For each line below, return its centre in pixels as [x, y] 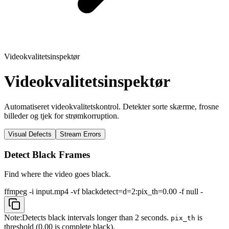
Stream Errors [81, 134]
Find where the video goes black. [58, 174]
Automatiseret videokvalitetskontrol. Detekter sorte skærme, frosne [111, 106]
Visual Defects [30, 134]
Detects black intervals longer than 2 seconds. [96, 218]
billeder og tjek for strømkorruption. [62, 116]
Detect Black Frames [47, 154]
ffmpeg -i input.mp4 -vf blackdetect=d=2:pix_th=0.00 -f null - [104, 192]
